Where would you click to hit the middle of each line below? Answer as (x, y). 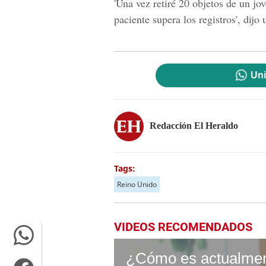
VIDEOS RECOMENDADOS (183, 227)
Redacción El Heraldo (194, 125)
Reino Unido (137, 184)
